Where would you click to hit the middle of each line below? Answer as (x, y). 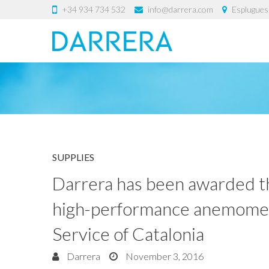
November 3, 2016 (164, 256)
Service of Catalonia (128, 234)
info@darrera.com (180, 9)
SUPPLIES (73, 157)
